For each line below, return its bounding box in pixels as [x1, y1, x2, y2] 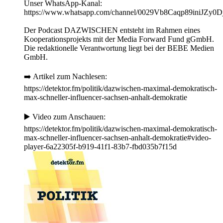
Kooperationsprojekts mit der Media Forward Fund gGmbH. [24, 35, 214, 44]
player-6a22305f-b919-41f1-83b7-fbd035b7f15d [24, 142, 177, 151]
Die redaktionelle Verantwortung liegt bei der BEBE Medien [24, 44, 214, 53]
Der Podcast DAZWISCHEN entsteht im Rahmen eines [24, 26, 200, 35]
